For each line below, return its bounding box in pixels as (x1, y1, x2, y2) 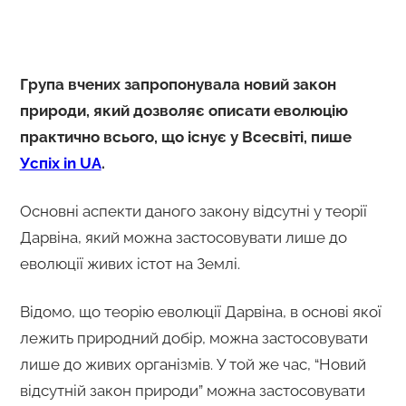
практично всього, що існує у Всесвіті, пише (19, 127, 352, 146)
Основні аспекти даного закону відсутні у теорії (19, 201, 367, 220)
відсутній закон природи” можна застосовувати (19, 381, 365, 400)
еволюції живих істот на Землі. (19, 254, 240, 273)
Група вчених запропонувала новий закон (19, 74, 336, 93)
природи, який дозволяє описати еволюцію (19, 101, 348, 120)
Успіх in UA (19, 153, 101, 172)
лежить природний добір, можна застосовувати (19, 328, 368, 347)
